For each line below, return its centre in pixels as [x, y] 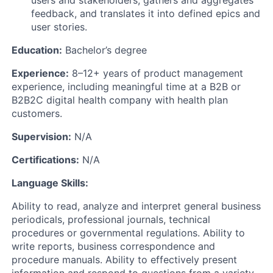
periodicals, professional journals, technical [111, 219]
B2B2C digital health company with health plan [120, 100]
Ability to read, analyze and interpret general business [136, 206]
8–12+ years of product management [156, 73]
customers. [37, 113]
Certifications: [45, 159]
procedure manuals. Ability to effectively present [124, 259]
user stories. [59, 27]
